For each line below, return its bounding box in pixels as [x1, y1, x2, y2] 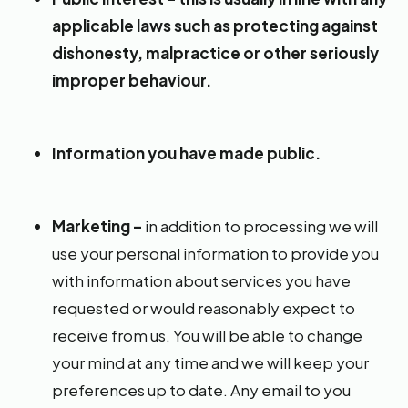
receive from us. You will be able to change [52, 325, 362, 345]
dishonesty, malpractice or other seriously [52, 43, 379, 63]
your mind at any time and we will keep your [52, 352, 369, 372]
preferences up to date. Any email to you [52, 380, 351, 400]
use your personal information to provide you [52, 243, 379, 263]
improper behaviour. [52, 70, 211, 90]
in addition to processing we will [145, 216, 378, 236]
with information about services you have [52, 270, 351, 291]
